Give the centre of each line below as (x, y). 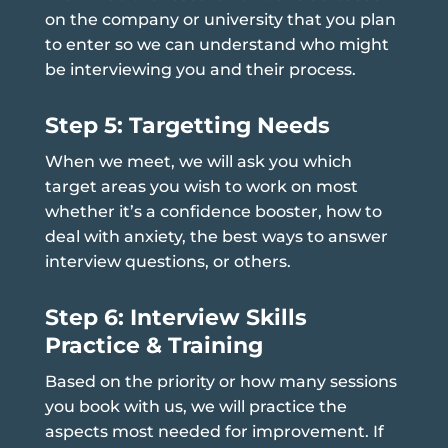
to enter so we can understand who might (216, 44)
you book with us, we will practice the (195, 406)
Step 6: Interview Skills (175, 317)
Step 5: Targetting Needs (187, 125)
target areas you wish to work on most (201, 186)
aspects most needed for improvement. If (214, 431)
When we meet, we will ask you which (198, 161)
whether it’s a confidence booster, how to (213, 211)
